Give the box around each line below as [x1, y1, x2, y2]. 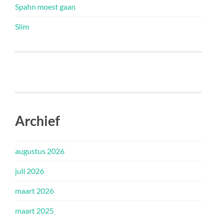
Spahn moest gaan [15, 1, 76, 11]
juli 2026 [15, 166, 45, 175]
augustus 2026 [15, 146, 65, 155]
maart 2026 [15, 186, 54, 195]
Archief [15, 112, 61, 129]
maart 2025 [15, 205, 54, 215]
